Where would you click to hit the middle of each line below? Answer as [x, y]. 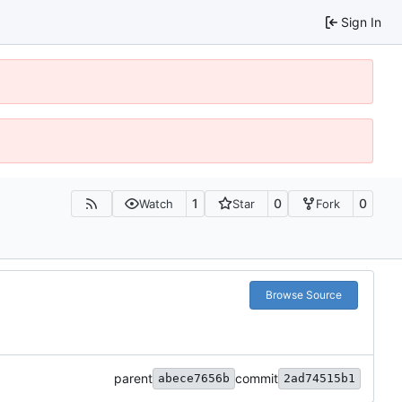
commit [257, 378]
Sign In [361, 22]
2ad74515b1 [319, 378]
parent [133, 378]
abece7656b [194, 378]
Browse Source [303, 294]
